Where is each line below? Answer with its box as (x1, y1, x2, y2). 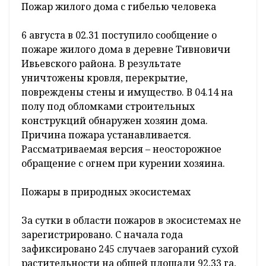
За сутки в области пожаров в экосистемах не (21, 214, 241, 227)
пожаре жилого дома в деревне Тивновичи (21, 43, 230, 56)
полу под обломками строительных (21, 100, 195, 113)
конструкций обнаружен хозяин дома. (21, 114, 208, 128)
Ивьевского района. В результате (21, 57, 181, 71)
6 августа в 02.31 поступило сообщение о (21, 28, 217, 42)
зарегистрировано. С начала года (21, 228, 183, 242)
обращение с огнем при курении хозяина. (21, 157, 227, 170)
